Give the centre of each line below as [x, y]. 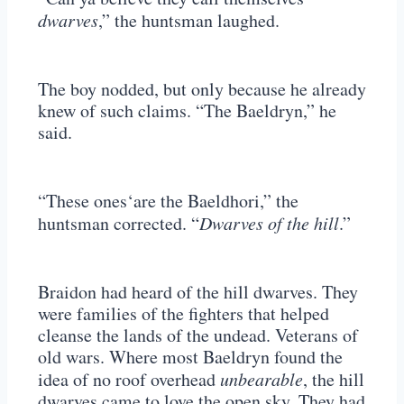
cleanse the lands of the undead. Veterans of [198, 335]
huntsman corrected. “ [119, 224]
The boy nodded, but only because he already [202, 89]
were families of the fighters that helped [184, 314]
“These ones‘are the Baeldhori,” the [168, 201]
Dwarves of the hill [269, 223]
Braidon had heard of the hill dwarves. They [198, 292]
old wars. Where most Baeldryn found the [190, 357]
